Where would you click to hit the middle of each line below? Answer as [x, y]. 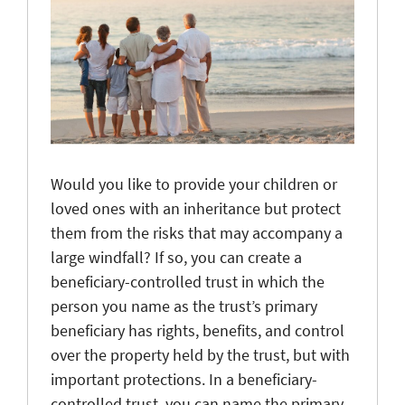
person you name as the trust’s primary [184, 306]
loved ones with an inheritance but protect [196, 208]
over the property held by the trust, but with [200, 354]
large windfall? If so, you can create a [176, 257]
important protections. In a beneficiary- [184, 379]
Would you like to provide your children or [194, 184]
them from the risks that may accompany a [197, 232]
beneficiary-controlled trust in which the [188, 281]
